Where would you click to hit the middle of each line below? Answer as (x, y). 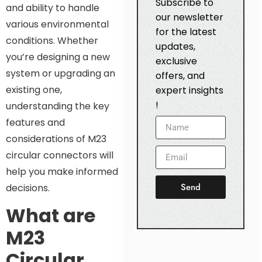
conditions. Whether (52, 40)
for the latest (186, 32)
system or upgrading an (61, 73)
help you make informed (62, 171)
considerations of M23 (56, 139)
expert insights (189, 91)
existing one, (34, 89)
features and (35, 122)
